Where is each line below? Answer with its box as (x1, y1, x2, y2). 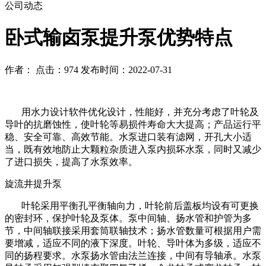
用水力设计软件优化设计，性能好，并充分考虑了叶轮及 (5, 106, 259, 117)
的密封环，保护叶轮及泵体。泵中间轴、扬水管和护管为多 (5, 213, 252, 223)
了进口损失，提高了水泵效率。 (5, 156, 138, 167)
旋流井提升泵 (5, 178, 62, 189)
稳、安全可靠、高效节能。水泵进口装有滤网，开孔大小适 (5, 131, 252, 142)
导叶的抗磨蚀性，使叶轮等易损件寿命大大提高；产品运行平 (5, 119, 261, 129)
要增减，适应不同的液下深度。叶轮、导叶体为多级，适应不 (5, 237, 261, 248)
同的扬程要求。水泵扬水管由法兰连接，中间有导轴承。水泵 (5, 250, 261, 261)
